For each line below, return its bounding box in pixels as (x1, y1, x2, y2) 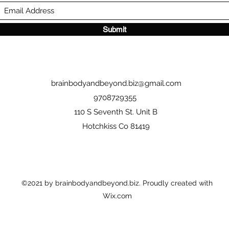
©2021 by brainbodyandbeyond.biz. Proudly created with (21, 179, 213, 187)
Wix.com (102, 192, 132, 200)
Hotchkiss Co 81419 (82, 122, 150, 131)
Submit (103, 25, 126, 34)
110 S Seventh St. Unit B (74, 107, 157, 117)
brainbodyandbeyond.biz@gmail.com (51, 79, 181, 88)
